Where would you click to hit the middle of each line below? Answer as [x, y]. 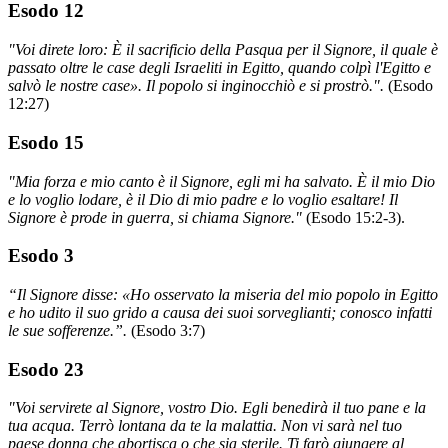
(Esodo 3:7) [168, 330]
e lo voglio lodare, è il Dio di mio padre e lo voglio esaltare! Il [203, 199]
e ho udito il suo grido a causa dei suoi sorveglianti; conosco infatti [220, 312]
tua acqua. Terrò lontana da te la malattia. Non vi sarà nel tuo [205, 426]
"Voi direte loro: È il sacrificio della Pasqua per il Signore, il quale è [223, 50]
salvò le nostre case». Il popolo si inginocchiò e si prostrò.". [198, 86]
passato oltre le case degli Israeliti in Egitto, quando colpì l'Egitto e [219, 68]
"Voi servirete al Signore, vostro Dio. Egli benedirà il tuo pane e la [217, 408]
